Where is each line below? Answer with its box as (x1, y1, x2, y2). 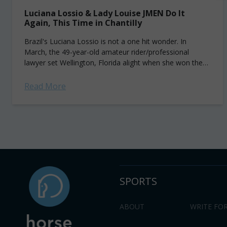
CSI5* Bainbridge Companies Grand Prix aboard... (24, 68, 185, 78)
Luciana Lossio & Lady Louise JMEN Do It (24, 8, 185, 19)
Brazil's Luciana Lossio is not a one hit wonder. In (24, 36, 186, 46)
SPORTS (119, 174, 157, 188)
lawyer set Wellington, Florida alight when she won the (24, 58, 203, 67)
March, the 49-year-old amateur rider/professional (24, 47, 189, 57)
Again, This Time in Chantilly (24, 17, 142, 28)
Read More (24, 81, 66, 92)
